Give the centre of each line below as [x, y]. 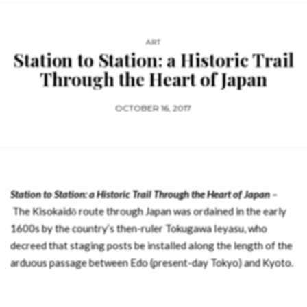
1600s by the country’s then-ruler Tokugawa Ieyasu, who [139, 228]
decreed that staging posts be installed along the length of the [151, 245]
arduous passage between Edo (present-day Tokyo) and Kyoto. [152, 262]
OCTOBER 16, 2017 [153, 108]
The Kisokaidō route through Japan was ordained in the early [148, 211]
